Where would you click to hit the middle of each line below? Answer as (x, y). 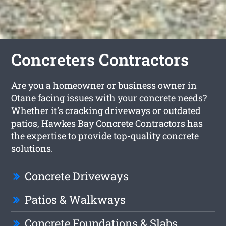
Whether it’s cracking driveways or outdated (106, 111)
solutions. (32, 149)
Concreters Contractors (100, 60)
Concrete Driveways (77, 176)
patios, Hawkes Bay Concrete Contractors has (107, 123)
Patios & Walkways (75, 200)
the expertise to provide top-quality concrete (105, 136)
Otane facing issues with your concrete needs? (109, 98)
